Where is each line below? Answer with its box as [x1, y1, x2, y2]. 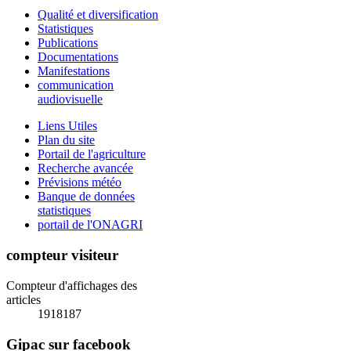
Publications [38, 36, 98, 50]
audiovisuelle [38, 92, 103, 107]
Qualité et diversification [38, 8, 158, 22]
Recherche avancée [38, 161, 133, 175]
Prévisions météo [38, 175, 121, 190]
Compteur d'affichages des [6, 278, 137, 292]
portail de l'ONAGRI [38, 218, 143, 232]
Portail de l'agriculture [38, 147, 146, 161]
